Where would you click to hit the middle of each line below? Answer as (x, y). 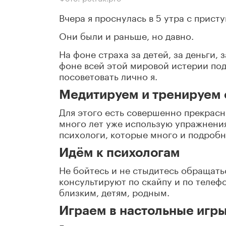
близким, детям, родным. (114, 191)
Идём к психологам (120, 153)
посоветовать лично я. (108, 75)
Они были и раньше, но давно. (126, 35)
